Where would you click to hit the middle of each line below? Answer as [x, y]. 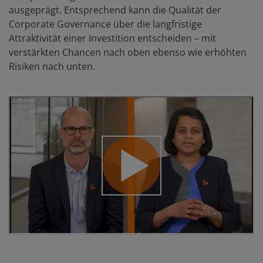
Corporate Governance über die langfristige [105, 24]
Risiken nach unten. [52, 67]
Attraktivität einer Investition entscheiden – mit [112, 38]
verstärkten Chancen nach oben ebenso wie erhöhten [128, 53]
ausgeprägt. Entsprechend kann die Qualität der [115, 10]
